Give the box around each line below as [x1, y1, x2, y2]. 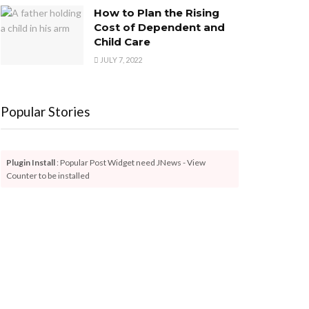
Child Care [94, 34, 150, 48]
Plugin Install [6, 157, 55, 168]
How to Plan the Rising [94, 6, 219, 19]
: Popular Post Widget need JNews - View [55, 157, 206, 168]
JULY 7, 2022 [99, 54, 142, 64]
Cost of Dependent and [94, 20, 225, 34]
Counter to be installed [6, 170, 90, 181]
